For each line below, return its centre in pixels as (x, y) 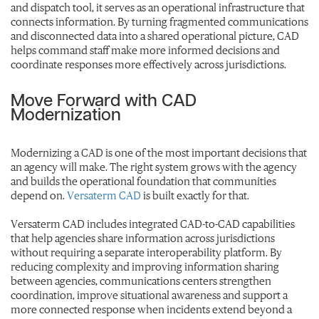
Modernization (66, 115)
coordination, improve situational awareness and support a (149, 294)
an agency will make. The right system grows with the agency (154, 166)
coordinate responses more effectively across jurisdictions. (148, 64)
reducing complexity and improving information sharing (145, 266)
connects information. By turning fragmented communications (159, 21)
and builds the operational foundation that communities (143, 181)
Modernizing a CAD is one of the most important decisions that (159, 152)
